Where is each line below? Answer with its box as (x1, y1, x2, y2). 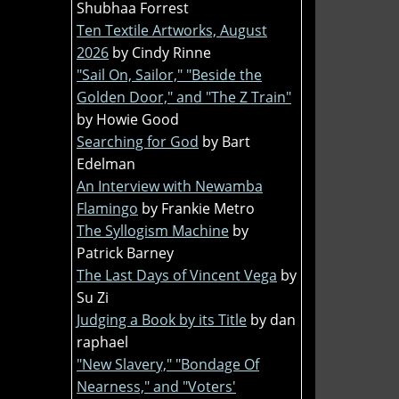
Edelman (77, 153, 135, 174)
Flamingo (77, 198, 138, 218)
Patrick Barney (77, 242, 174, 263)
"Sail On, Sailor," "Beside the (77, 64, 262, 85)
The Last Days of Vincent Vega (77, 265, 277, 285)
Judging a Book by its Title (77, 309, 247, 330)
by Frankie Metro (142, 198, 255, 218)
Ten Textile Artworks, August (77, 20, 267, 40)
